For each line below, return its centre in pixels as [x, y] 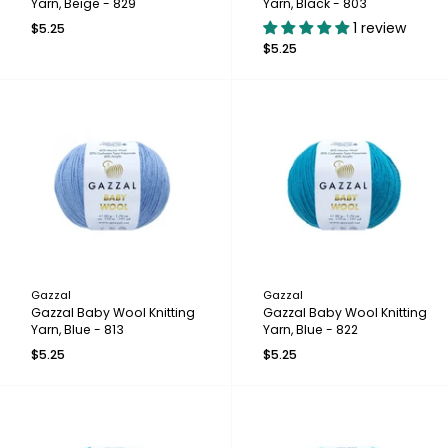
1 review [379, 27]
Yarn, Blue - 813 [77, 330]
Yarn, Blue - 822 [310, 330]
